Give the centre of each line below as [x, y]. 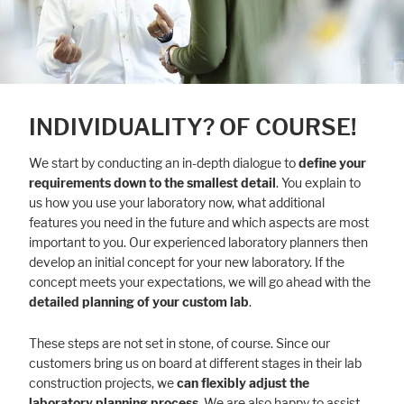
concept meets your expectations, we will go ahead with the [200, 282]
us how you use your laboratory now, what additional [177, 202]
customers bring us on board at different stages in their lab [195, 363]
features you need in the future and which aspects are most [199, 222]
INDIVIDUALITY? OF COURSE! [193, 127]
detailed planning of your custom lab [139, 302]
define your [332, 163]
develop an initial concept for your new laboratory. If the [187, 262]
